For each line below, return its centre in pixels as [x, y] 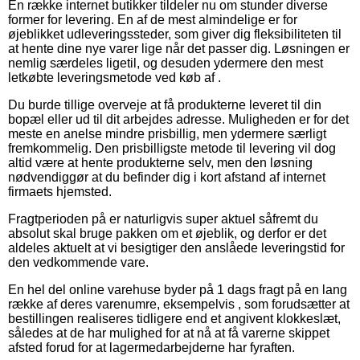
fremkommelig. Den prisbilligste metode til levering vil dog [172, 149]
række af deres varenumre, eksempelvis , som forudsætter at [179, 305]
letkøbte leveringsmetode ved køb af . [115, 78]
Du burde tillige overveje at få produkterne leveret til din [165, 105]
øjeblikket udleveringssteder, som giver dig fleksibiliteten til [175, 35]
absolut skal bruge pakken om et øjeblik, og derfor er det [167, 234]
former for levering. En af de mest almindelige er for [153, 20]
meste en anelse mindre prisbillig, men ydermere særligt [167, 134]
